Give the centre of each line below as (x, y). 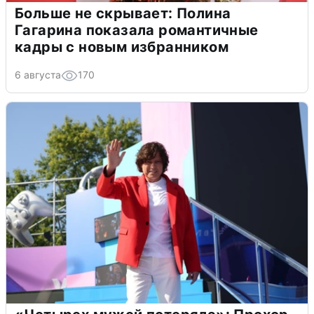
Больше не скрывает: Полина (123, 13)
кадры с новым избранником (122, 47)
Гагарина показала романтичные (137, 30)
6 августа (38, 74)
